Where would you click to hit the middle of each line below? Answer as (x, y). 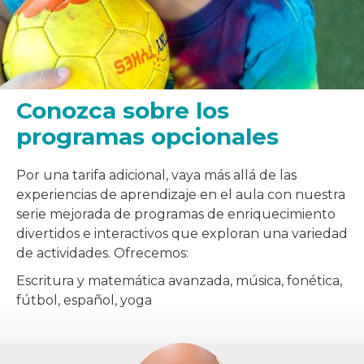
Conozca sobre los (123, 110)
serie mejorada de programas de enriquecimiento (176, 214)
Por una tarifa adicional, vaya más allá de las (156, 175)
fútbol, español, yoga (84, 300)
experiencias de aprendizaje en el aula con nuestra (181, 194)
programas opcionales (147, 136)
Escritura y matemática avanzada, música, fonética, (179, 280)
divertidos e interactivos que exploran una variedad (182, 233)
